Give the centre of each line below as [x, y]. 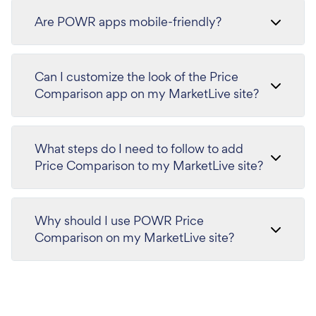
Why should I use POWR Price [119, 220]
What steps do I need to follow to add [139, 148]
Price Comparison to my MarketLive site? [149, 165]
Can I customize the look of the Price [136, 76]
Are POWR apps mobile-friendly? [128, 21]
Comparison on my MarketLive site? [134, 237]
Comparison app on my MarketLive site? [147, 93]
